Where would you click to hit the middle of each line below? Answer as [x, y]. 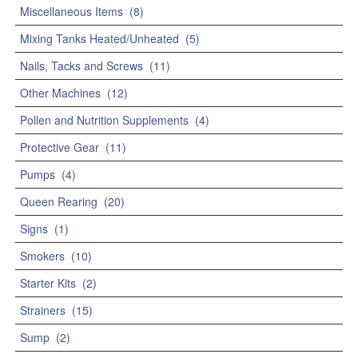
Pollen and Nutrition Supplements [104, 120]
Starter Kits [48, 283]
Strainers [43, 310]
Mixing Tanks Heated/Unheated [99, 39]
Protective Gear [60, 147]
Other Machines [60, 93]
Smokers [42, 256]
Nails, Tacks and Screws [82, 66]
